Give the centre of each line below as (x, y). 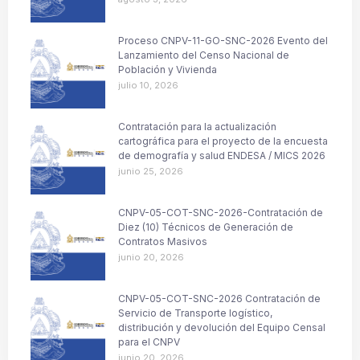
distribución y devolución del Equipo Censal (222, 328)
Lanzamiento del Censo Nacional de (204, 55)
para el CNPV (149, 342)
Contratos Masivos (163, 242)
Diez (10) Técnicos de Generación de (206, 227)
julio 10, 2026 (148, 86)
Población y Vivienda (168, 70)
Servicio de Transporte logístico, (195, 313)
